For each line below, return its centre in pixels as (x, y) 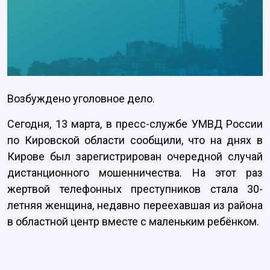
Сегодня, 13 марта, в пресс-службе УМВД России (135, 124)
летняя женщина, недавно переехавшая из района (135, 206)
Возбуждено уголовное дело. (81, 99)
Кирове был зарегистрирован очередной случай (135, 157)
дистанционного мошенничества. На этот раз (135, 173)
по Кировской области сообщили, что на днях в (135, 140)
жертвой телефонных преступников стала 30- (135, 189)
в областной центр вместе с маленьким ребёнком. (133, 222)
